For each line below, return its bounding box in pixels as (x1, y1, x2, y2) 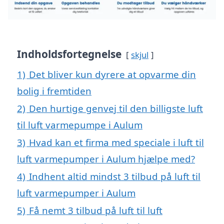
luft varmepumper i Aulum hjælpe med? (17, 152, 195, 165)
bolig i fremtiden (17, 84, 91, 97)
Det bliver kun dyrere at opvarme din (29, 68, 196, 81)
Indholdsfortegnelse (17, 47, 121, 61)
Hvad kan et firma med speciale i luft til (29, 136, 204, 149)
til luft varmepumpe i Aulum (17, 118, 142, 131)
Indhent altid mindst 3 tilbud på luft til (29, 170, 200, 183)
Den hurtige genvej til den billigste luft (29, 102, 203, 115)
